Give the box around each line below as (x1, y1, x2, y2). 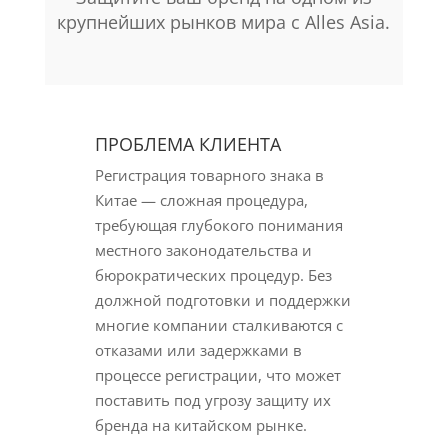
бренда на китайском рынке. (94, 415, 307, 435)
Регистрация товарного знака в (94, 165, 324, 185)
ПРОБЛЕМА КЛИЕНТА (94, 132, 281, 156)
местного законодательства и (94, 240, 312, 260)
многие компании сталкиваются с (94, 315, 343, 335)
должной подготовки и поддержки (94, 290, 351, 310)
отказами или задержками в (94, 340, 302, 360)
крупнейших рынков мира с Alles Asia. (57, 10, 391, 34)
